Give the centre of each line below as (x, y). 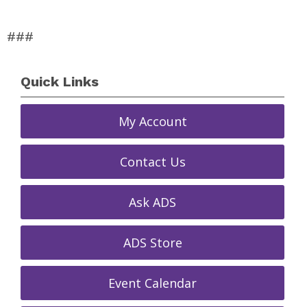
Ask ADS (153, 202)
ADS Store (152, 243)
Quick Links (60, 82)
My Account (152, 121)
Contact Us (152, 162)
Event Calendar (153, 283)
